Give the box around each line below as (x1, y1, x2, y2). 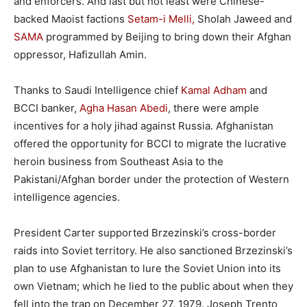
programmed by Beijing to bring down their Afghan (43, 30, 291, 43)
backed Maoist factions (14, 12, 127, 25)
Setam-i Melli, (127, 12, 195, 25)
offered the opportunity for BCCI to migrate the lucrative (14, 137, 286, 150)
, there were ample (168, 101, 259, 114)
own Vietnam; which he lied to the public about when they (14, 280, 293, 293)
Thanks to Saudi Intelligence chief (14, 84, 181, 97)
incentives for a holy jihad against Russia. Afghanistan (14, 119, 273, 132)
